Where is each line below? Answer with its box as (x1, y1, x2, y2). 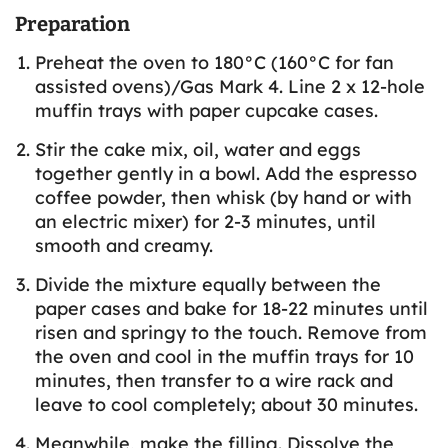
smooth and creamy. (35, 234, 213, 258)
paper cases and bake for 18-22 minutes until (35, 297, 428, 321)
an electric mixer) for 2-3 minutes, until (35, 210, 376, 234)
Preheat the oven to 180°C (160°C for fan (35, 51, 394, 75)
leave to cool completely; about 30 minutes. (35, 393, 418, 417)
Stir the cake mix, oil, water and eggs (35, 138, 361, 162)
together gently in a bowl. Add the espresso (35, 162, 417, 186)
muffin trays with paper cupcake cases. (35, 99, 378, 123)
